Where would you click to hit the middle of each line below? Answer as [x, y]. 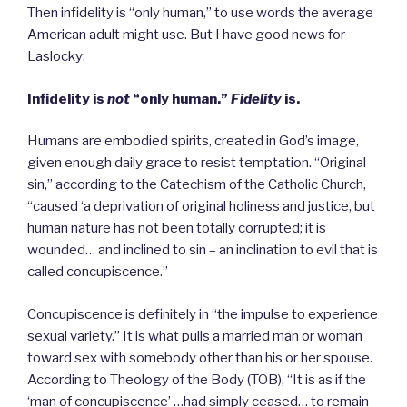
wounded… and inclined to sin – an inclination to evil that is [203, 250]
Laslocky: [56, 57]
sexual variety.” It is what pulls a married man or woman [195, 336]
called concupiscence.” [98, 272]
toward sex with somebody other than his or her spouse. [200, 357]
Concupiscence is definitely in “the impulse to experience [203, 314]
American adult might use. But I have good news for [186, 35]
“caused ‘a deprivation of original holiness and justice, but [201, 207]
